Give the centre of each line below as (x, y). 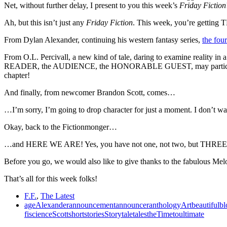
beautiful (205, 205)
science (41, 214)
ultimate (192, 214)
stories (94, 214)
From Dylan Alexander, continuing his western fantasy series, (103, 40)
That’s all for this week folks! (51, 178)
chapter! (17, 75)
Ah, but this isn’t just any (45, 22)
